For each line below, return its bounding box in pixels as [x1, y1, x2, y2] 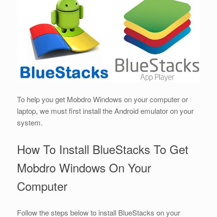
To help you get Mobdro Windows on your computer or [17, 94, 188, 105]
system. [17, 117, 43, 128]
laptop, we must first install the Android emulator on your [17, 106, 194, 116]
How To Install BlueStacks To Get [17, 140, 188, 158]
